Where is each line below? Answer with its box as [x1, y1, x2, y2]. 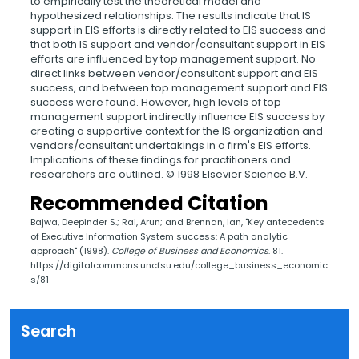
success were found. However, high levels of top [30, 95, 281, 111]
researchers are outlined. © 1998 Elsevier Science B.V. [30, 167, 308, 183]
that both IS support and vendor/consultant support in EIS [30, 37, 325, 53]
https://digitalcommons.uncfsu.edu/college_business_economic [30, 259, 328, 272]
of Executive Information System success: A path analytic [30, 230, 288, 244]
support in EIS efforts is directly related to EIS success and [30, 22, 326, 38]
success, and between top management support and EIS [30, 80, 328, 96]
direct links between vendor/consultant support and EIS [30, 66, 318, 82]
